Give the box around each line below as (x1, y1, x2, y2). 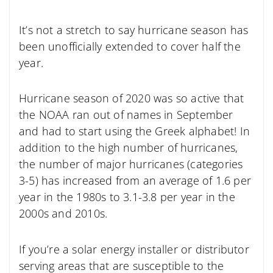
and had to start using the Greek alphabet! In (19, 124, 250, 139)
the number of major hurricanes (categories (19, 157, 243, 172)
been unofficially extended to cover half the (19, 38, 241, 54)
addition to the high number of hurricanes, (19, 140, 238, 155)
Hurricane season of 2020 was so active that (19, 91, 244, 106)
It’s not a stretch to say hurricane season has (19, 22, 249, 37)
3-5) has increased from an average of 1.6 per (19, 173, 252, 188)
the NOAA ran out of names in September (19, 107, 233, 122)
